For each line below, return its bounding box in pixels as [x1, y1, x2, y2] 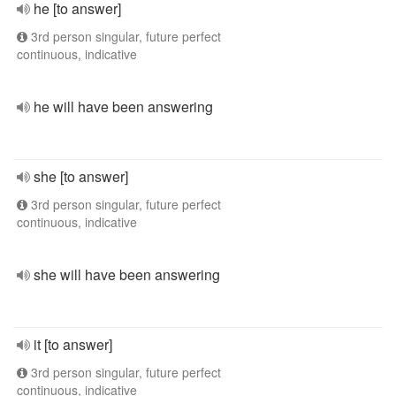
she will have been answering [34, 264, 220, 285]
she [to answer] [34, 166, 128, 187]
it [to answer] [34, 334, 112, 354]
